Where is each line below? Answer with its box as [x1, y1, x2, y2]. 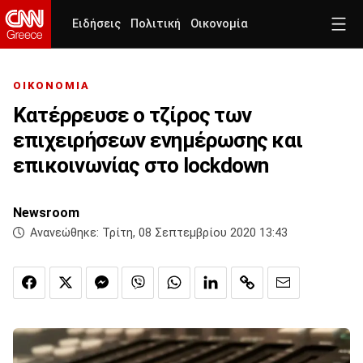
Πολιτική [130, 17, 181, 31]
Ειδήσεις [72, 17, 121, 31]
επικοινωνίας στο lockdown [13, 153, 269, 178]
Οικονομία [190, 17, 248, 31]
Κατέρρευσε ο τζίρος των [13, 103, 252, 128]
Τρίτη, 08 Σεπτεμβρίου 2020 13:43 [102, 226, 288, 241]
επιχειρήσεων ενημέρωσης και [13, 128, 302, 153]
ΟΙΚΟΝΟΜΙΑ [13, 79, 90, 92]
